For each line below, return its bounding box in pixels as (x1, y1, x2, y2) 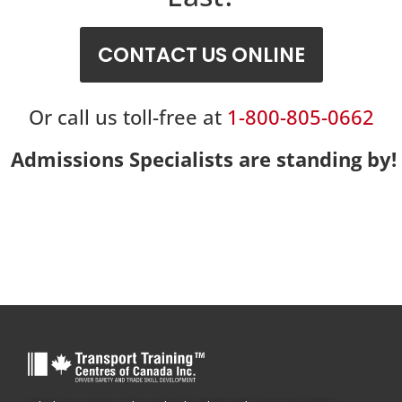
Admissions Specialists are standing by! (11, 145, 397, 174)
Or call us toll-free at (28, 103, 227, 132)
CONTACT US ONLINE (97, 40, 305, 70)
